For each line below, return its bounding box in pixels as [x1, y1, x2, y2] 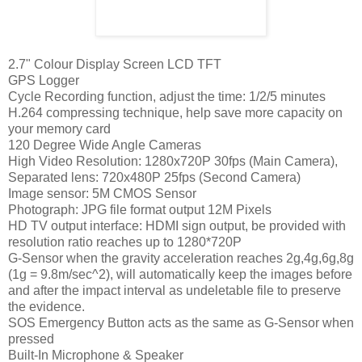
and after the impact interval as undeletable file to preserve [8, 283, 341, 297]
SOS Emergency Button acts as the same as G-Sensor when [8, 315, 354, 330]
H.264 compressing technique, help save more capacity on [8, 105, 343, 120]
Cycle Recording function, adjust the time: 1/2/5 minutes [8, 89, 326, 103]
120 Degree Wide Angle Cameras [8, 137, 201, 152]
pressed [8, 331, 54, 346]
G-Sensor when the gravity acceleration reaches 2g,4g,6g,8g [8, 250, 354, 265]
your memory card [8, 121, 111, 136]
